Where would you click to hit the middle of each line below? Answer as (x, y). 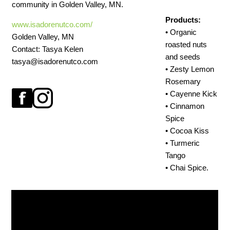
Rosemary (183, 81)
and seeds (183, 57)
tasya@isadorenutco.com (55, 62)
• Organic (181, 32)
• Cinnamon (185, 106)
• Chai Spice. (187, 168)
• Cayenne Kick (191, 94)
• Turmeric (183, 143)
